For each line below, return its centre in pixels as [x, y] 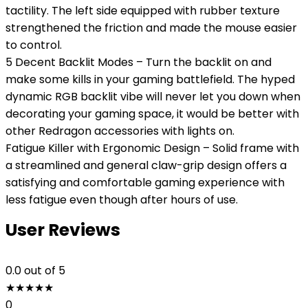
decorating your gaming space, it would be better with [152, 114]
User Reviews [63, 230]
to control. [34, 45]
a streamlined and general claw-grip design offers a [146, 165]
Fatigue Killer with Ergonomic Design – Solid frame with [152, 148]
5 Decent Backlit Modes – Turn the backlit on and [139, 62]
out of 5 [45, 271]
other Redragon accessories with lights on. [120, 131]
